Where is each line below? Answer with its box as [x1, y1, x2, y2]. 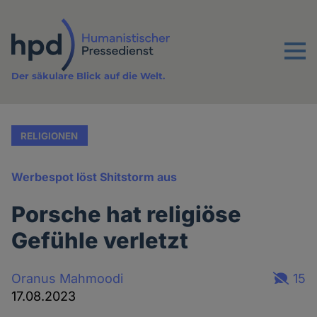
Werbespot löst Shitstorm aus [11, 170, 178, 185]
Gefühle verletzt [11, 227, 189, 254]
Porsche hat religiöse [11, 201, 242, 228]
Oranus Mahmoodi [11, 270, 124, 286]
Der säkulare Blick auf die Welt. [11, 70, 166, 82]
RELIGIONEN [21, 129, 79, 142]
